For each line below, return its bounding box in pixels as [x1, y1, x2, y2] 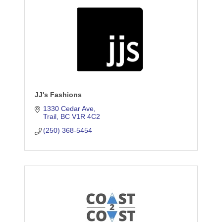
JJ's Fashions [34, 91, 82, 99]
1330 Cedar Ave [43, 105, 94, 113]
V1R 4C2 [72, 112, 101, 121]
